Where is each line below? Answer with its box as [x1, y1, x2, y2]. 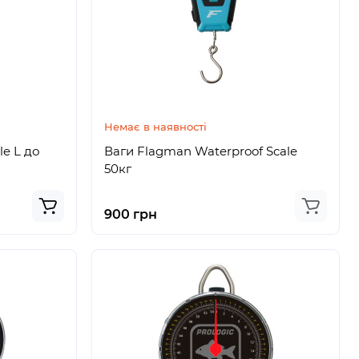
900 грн [103, 207, 157, 222]
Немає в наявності [103, 120, 207, 133]
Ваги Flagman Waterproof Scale [103, 143, 297, 159]
